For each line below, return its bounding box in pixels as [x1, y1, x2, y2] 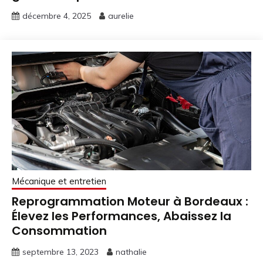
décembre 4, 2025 [22, 10, 91, 21]
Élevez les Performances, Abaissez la [12, 207, 231, 224]
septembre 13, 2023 [22, 246, 99, 257]
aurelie [108, 10, 134, 21]
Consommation [12, 222, 107, 239]
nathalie [116, 246, 147, 257]
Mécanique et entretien [12, 175, 106, 187]
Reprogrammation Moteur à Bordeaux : [12, 193, 248, 210]
